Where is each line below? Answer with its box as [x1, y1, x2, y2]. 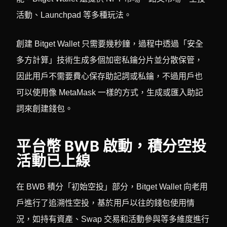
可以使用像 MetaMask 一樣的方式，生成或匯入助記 [16, 88, 204, 97]
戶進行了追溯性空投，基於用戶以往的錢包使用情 [16, 199, 195, 208]
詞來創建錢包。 [16, 104, 73, 113]
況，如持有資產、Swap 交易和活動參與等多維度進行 [16, 215, 210, 224]
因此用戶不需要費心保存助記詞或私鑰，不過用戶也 [16, 71, 203, 81]
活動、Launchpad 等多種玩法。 [16, 10, 132, 19]
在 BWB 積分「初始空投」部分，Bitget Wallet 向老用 [16, 182, 208, 192]
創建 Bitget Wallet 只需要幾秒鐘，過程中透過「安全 [16, 39, 204, 48]
